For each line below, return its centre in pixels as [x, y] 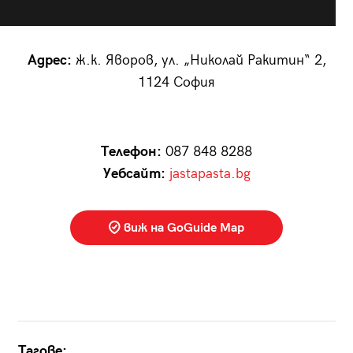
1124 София [176, 83]
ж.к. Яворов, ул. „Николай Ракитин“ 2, [199, 61]
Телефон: [131, 152]
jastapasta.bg [210, 174]
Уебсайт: [134, 174]
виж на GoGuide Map [182, 229]
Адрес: [49, 61]
